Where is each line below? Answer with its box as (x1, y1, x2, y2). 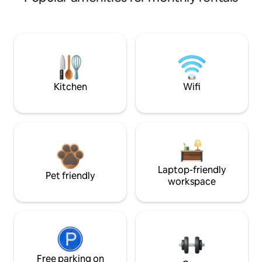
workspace (168, 175, 216, 188)
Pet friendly (46, 169, 95, 182)
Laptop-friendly (158, 163, 226, 176)
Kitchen (53, 80, 87, 93)
